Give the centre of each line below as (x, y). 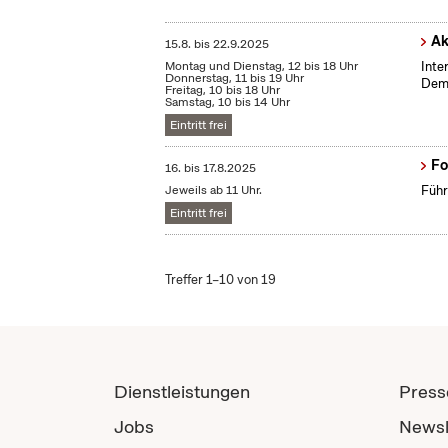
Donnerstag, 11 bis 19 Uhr (235, 78)
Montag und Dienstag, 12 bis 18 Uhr (262, 66)
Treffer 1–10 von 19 (221, 280)
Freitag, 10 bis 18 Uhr (223, 90)
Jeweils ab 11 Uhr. (214, 190)
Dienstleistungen (182, 392)
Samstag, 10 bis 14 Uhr (228, 102)
